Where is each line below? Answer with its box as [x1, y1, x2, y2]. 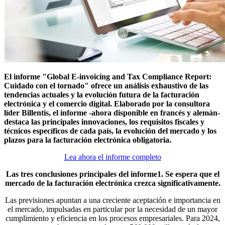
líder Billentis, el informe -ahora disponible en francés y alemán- [4, 108, 220, 118]
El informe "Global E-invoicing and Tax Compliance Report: [4, 72, 211, 81]
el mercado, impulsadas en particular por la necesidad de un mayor [8, 205, 217, 214]
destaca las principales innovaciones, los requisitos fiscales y [4, 118, 204, 127]
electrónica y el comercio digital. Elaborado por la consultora [4, 99, 210, 108]
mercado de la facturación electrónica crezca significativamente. [5, 179, 220, 188]
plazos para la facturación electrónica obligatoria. [4, 136, 171, 145]
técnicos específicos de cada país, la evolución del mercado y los [4, 127, 216, 136]
